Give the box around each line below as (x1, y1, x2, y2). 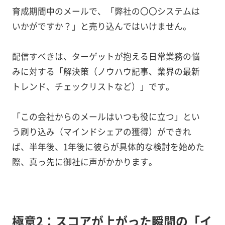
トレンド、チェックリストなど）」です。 (12, 80, 174, 93)
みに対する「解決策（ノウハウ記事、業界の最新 (12, 65, 200, 78)
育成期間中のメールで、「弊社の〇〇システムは (12, 5, 200, 18)
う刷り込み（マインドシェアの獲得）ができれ (12, 126, 191, 138)
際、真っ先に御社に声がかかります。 (12, 156, 157, 168)
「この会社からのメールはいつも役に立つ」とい (12, 110, 200, 123)
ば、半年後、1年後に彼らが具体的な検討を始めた (12, 141, 204, 153)
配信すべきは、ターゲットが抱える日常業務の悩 (12, 50, 200, 63)
